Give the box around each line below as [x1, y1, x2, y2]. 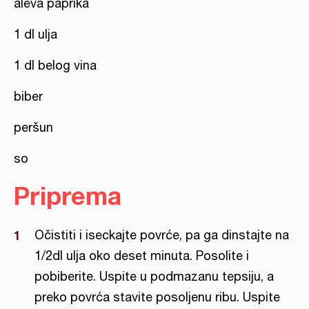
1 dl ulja [14, 27, 57, 41]
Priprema [14, 181, 121, 210]
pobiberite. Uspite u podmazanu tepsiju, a [34, 269, 274, 283]
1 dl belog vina [14, 58, 97, 72]
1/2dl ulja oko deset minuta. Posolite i [34, 248, 249, 263]
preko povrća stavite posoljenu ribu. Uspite [34, 290, 280, 304]
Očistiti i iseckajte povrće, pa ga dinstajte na [34, 228, 289, 242]
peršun [14, 120, 53, 134]
